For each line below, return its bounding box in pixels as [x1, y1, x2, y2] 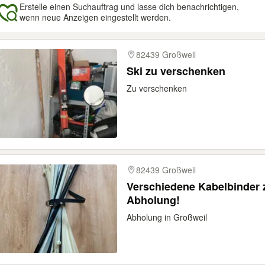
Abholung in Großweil [127, 211, 207, 223]
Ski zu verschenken [127, 63, 225, 79]
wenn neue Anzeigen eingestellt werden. [20, 11, 171, 23]
